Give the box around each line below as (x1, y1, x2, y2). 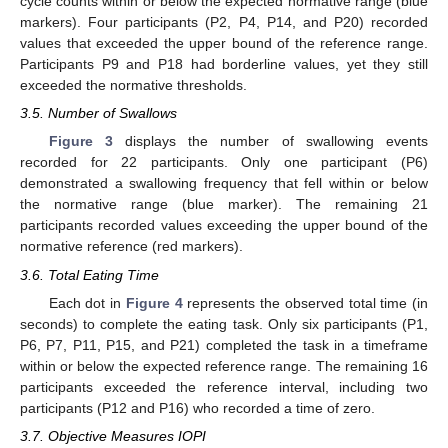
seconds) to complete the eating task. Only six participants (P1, (20, 315, 428, 332)
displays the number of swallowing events (112, 133, 429, 150)
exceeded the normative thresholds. (20, 77, 247, 94)
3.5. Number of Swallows (20, 105, 177, 122)
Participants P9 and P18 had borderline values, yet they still (20, 56, 428, 73)
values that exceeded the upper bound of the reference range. (20, 35, 428, 52)
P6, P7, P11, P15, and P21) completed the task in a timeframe (20, 336, 428, 353)
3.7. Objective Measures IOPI (20, 427, 206, 444)
